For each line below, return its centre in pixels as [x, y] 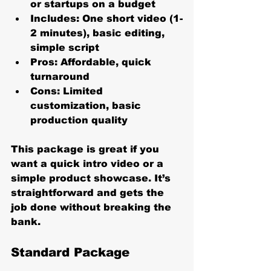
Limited [83, 91]
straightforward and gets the [89, 192]
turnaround [60, 76]
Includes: [55, 18]
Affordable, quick [106, 62]
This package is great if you [87, 149]
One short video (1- [131, 18]
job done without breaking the [93, 207]
